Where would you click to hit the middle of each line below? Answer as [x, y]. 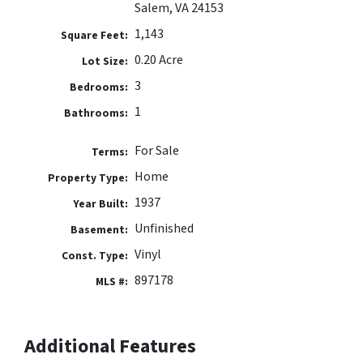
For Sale [156, 151]
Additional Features [110, 347]
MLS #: [112, 282]
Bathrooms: [96, 113]
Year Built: [101, 204]
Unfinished [164, 229]
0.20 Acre [158, 60]
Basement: [100, 230]
